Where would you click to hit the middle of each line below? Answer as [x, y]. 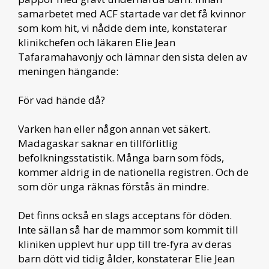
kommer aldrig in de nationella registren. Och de [133, 172]
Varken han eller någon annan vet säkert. [114, 129]
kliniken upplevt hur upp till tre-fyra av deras [125, 244]
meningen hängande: [69, 71]
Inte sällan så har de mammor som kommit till [128, 230]
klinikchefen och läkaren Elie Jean [97, 42]
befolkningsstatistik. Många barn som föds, [121, 158]
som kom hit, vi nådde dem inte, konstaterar [122, 28]
